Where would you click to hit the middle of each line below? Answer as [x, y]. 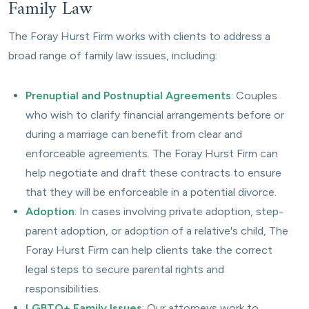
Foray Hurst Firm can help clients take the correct [149, 250]
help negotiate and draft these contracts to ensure [153, 173]
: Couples [254, 96]
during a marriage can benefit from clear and [134, 134]
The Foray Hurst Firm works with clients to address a [139, 36]
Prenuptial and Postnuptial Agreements [128, 96]
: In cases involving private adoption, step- [179, 211]
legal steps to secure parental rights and [125, 269]
